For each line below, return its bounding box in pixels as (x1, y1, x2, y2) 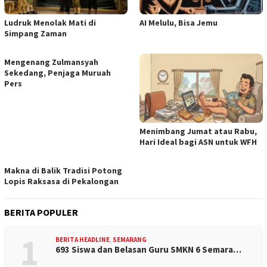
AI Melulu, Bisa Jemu (139, 17, 218, 28)
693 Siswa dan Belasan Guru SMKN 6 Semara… (55, 243, 241, 255)
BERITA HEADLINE (55, 235, 110, 244)
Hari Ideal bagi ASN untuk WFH (139, 136, 257, 147)
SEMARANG (113, 235, 147, 244)
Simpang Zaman (4, 27, 67, 39)
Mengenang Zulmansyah (4, 56, 98, 67)
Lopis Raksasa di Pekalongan (4, 175, 119, 187)
